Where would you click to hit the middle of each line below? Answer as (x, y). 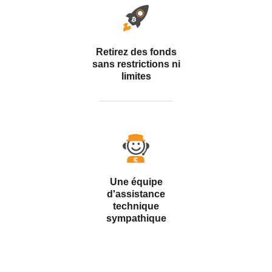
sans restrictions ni (136, 64)
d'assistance (136, 194)
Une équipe (136, 182)
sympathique (136, 218)
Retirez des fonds (136, 52)
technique (136, 206)
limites (136, 76)
